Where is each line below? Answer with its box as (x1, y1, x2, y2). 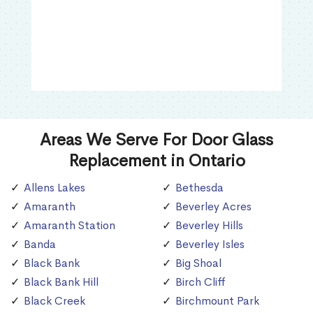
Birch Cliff (175, 275, 226, 290)
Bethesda (175, 180, 224, 196)
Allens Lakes (24, 180, 85, 196)
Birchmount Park (175, 293, 259, 309)
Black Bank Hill (24, 275, 99, 290)
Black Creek (24, 293, 85, 309)
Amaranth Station (24, 218, 115, 233)
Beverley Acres (175, 199, 252, 214)
